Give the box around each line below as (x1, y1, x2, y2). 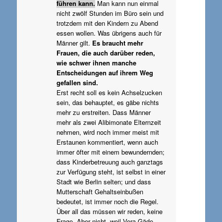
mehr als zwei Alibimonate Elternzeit (56, 117, 161, 127)
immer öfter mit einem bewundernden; (56, 147, 165, 157)
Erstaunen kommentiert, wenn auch (56, 137, 158, 147)
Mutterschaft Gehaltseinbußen (56, 186, 143, 196)
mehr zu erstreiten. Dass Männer (56, 107, 151, 117)
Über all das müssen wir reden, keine (56, 206, 163, 216)
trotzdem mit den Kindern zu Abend (56, 18, 158, 28)
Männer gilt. (56, 38, 92, 48)
